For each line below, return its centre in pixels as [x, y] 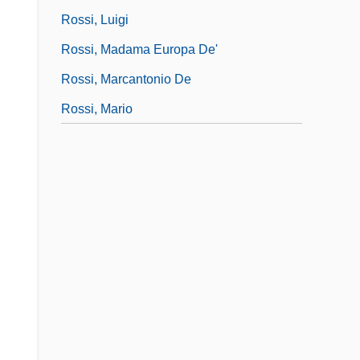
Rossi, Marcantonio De [126, 79]
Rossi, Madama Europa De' [139, 49]
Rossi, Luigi [95, 19]
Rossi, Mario [97, 108]
